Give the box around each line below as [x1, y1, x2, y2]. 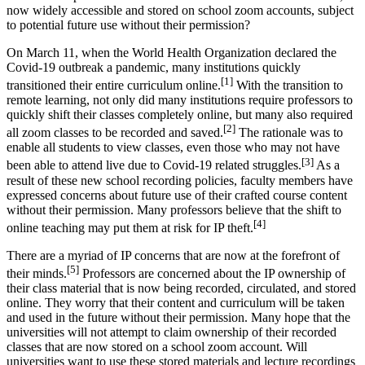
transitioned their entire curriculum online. [7, 78, 221, 93]
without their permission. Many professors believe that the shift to [7, 202, 341, 217]
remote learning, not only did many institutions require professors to [7, 93, 353, 108]
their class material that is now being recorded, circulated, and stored [7, 281, 356, 296]
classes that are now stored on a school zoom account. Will [7, 340, 307, 354]
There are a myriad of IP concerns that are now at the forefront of [7, 248, 340, 263]
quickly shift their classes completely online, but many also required [7, 108, 353, 122]
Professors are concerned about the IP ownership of [79, 266, 345, 281]
